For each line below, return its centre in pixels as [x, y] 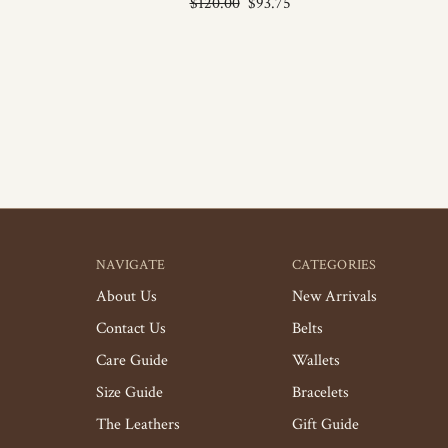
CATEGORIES [334, 265]
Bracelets [320, 392]
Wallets [316, 360]
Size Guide [129, 392]
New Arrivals [334, 296]
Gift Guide [325, 424]
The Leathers [138, 424]
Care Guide [132, 360]
